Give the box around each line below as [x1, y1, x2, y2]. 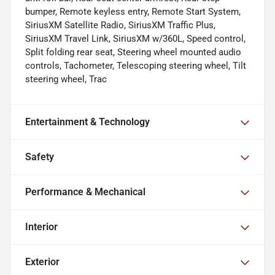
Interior [25, 221, 58, 233]
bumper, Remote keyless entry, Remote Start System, [25, 6, 241, 18]
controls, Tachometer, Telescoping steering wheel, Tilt [25, 60, 246, 72]
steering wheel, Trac [25, 74, 107, 85]
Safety [25, 151, 54, 163]
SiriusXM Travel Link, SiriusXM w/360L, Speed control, [25, 33, 246, 45]
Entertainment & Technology [25, 116, 150, 128]
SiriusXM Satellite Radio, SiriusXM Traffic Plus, [25, 20, 215, 31]
